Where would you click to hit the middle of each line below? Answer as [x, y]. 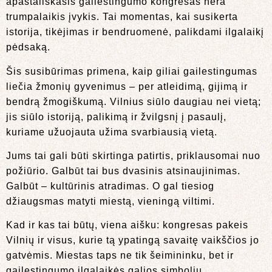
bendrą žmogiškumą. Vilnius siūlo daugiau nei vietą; [134, 101]
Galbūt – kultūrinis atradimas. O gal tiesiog [110, 186]
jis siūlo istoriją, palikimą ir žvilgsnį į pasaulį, [116, 117]
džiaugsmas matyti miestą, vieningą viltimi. [110, 201]
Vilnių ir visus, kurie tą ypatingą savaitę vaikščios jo [133, 240]
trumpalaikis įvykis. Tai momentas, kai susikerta [122, 17]
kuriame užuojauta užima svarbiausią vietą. [112, 132]
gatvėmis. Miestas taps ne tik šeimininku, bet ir [120, 256]
